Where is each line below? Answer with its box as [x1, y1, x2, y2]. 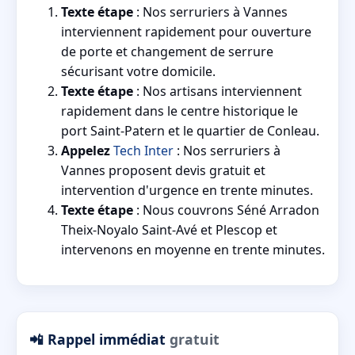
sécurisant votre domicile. [61, 63, 216, 81]
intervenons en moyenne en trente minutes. [61, 241, 325, 259]
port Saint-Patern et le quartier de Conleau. [61, 122, 319, 140]
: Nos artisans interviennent [133, 82, 302, 101]
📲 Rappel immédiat [29, 329, 170, 349]
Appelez [61, 142, 110, 160]
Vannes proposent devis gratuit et [61, 162, 265, 180]
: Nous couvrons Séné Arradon [133, 201, 319, 219]
